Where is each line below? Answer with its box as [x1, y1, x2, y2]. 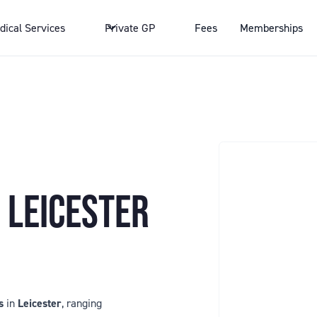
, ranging [62, 296, 102, 310]
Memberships [240, 21, 303, 35]
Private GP [105, 21, 155, 35]
